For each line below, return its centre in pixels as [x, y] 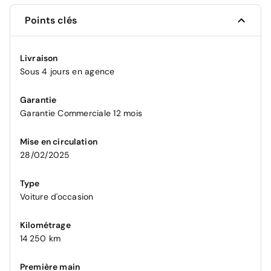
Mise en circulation [59, 142]
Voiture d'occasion [57, 197]
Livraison [39, 58]
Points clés [51, 21]
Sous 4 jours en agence [67, 72]
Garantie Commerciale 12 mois [81, 113]
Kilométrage [45, 225]
